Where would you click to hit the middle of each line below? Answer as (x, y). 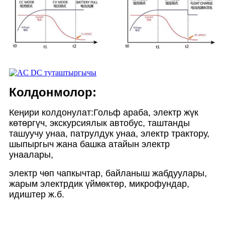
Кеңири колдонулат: (51, 112)
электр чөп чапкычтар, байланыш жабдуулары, (108, 173)
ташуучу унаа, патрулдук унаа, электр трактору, (109, 133)
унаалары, (31, 154)
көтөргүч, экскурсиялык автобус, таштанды (99, 123)
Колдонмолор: (53, 92)
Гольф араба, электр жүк (146, 112)
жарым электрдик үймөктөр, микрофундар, (99, 184)
